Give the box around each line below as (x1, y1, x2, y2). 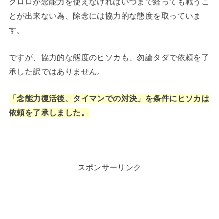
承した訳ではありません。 (8, 66, 105, 76)
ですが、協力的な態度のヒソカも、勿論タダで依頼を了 (8, 52, 210, 62)
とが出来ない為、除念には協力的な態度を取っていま (8, 11, 201, 21)
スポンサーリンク (77, 162, 142, 172)
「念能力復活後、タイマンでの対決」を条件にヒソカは (8, 94, 210, 103)
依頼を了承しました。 (8, 108, 89, 117)
